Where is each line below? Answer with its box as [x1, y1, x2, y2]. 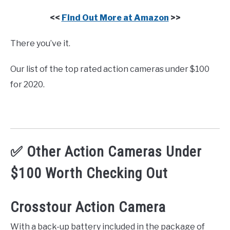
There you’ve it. [10, 39, 70, 49]
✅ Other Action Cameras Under [10, 143, 202, 161]
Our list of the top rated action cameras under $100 [10, 64, 209, 74]
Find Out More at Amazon [61, 13, 169, 23]
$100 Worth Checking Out [10, 165, 168, 182]
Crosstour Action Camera [10, 198, 166, 216]
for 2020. [10, 80, 45, 90]
